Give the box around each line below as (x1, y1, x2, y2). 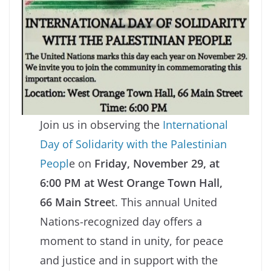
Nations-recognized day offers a (40, 214, 203, 229)
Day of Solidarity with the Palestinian (40, 136, 227, 151)
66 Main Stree (40, 194, 112, 209)
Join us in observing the (40, 117, 163, 132)
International (163, 117, 229, 132)
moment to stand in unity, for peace (40, 233, 224, 248)
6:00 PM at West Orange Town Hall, (40, 175, 223, 190)
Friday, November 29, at (91, 155, 220, 171)
